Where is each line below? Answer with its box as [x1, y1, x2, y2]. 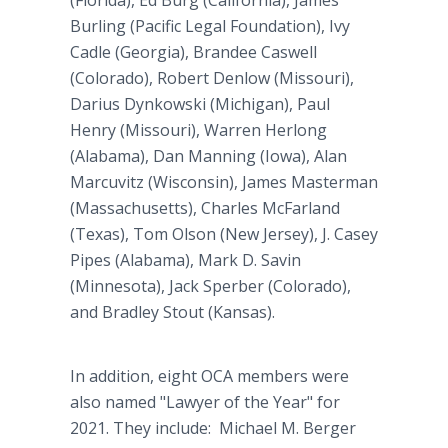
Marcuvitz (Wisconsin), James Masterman [70, 171, 378, 193]
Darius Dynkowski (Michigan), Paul [70, 93, 330, 115]
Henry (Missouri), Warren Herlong [70, 119, 327, 141]
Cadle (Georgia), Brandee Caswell [70, 41, 317, 63]
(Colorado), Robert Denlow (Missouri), [70, 67, 354, 89]
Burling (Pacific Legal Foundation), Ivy [70, 15, 350, 37]
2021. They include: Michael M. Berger [70, 417, 356, 439]
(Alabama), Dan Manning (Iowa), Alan [70, 145, 347, 167]
